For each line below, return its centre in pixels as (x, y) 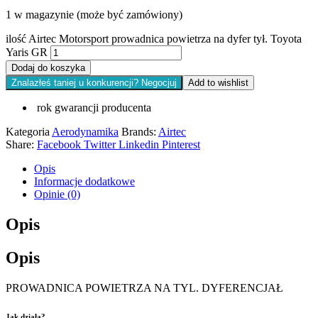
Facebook (59, 145)
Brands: (140, 132)
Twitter (100, 145)
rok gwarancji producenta (93, 108)
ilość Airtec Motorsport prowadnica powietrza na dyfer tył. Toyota (154, 39)
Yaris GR (27, 53)
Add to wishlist (218, 83)
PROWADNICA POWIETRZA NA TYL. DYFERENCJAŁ (144, 287)
